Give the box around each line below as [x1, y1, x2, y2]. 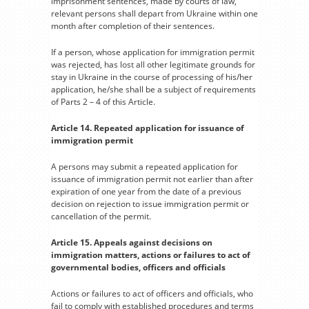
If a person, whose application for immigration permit [51, 46, 255, 58]
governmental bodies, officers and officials [51, 261, 226, 273]
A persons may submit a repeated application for [51, 160, 238, 172]
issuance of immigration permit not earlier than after [51, 172, 253, 185]
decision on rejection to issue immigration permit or [51, 197, 249, 210]
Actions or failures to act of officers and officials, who [51, 287, 253, 299]
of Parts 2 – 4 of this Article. [51, 95, 155, 108]
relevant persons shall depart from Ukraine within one [51, 7, 258, 19]
